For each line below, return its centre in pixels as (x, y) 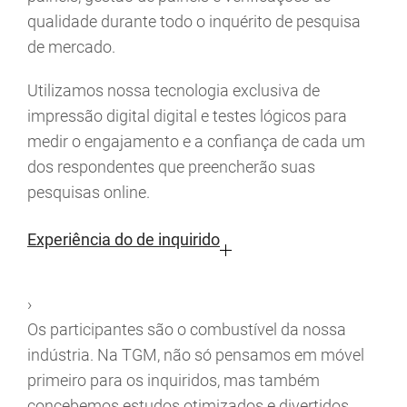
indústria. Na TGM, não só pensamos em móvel (196, 355)
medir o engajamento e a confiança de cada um (196, 142)
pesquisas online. (89, 193)
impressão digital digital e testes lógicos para (187, 116)
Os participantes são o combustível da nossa (187, 330)
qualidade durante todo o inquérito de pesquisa (194, 22)
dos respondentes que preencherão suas (171, 167)
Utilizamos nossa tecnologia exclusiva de (174, 91)
